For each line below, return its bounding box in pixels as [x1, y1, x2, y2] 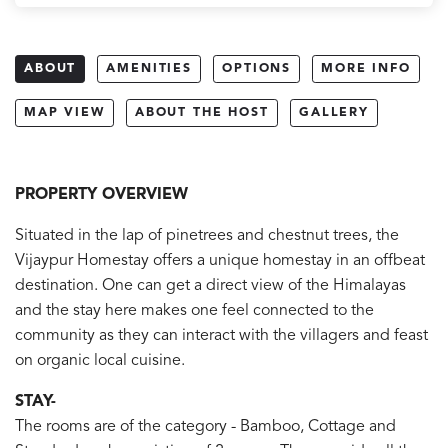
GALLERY [298, 106, 369, 119]
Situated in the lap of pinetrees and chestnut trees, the [15, 227, 399, 244]
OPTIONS [222, 62, 292, 75]
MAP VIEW [24, 106, 105, 119]
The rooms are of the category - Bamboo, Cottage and [15, 418, 396, 435]
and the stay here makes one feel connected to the [15, 302, 374, 319]
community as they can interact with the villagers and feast [15, 327, 428, 344]
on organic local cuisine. [15, 352, 185, 369]
